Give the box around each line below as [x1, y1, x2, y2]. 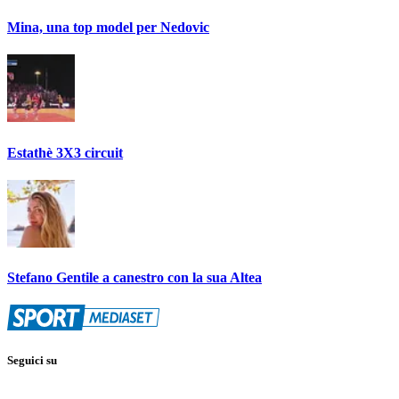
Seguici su [7, 354, 57, 368]
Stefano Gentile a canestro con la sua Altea [7, 270, 262, 286]
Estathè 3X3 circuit [7, 144, 123, 160]
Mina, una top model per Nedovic [7, 19, 209, 35]
